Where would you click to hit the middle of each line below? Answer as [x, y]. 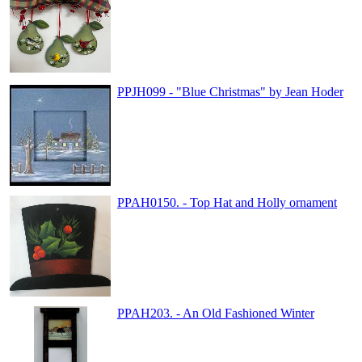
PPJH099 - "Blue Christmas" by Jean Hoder [230, 92]
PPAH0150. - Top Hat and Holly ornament [227, 202]
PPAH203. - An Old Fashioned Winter [216, 313]
